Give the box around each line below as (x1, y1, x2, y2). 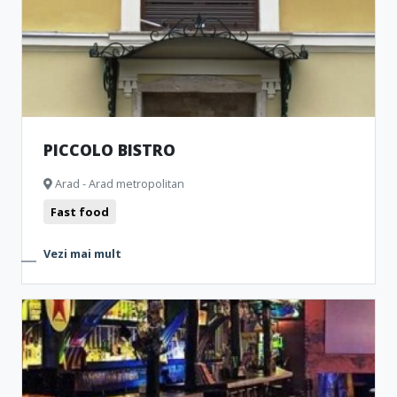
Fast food (51, 204, 109, 220)
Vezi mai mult (43, 245, 121, 261)
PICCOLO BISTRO (43, 139, 175, 160)
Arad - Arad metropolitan (52, 175, 184, 191)
